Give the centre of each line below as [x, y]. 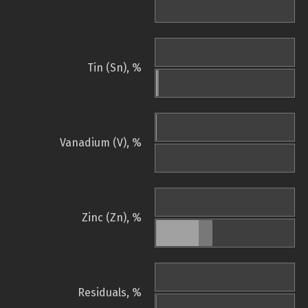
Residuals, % [110, 293]
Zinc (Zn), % [112, 218]
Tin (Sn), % [114, 68]
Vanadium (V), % [101, 143]
